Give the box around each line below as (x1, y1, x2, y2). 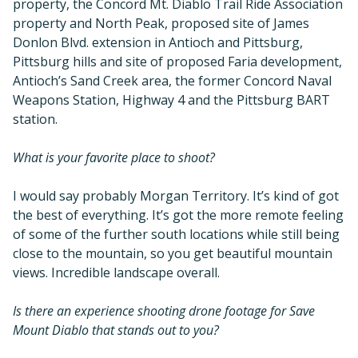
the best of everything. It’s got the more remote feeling (13, 205, 344, 224)
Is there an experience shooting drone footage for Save (13, 301, 315, 320)
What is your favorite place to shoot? (13, 148, 215, 166)
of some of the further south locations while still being (13, 225, 340, 243)
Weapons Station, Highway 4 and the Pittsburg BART (13, 90, 330, 109)
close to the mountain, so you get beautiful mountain (13, 244, 332, 262)
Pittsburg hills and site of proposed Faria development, (13, 52, 342, 70)
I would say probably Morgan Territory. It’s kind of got (13, 186, 339, 205)
